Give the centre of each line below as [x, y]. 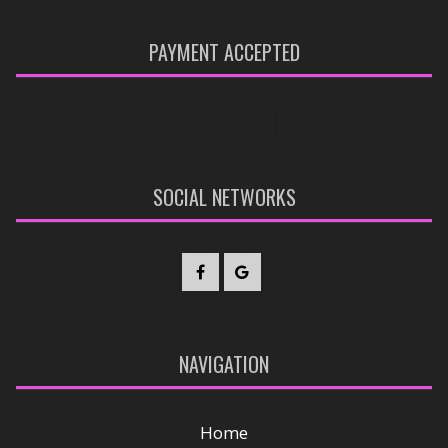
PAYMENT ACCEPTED [224, 51]
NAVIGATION [224, 364]
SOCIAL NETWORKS [224, 197]
